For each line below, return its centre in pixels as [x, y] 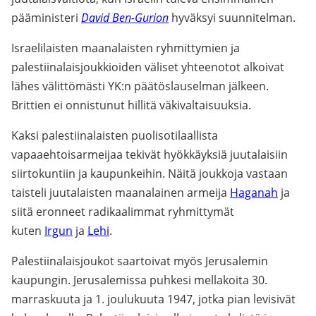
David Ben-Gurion [125, 18]
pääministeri [46, 18]
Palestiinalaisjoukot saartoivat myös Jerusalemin [140, 261]
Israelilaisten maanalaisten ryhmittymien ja [126, 48]
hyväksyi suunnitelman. [232, 18]
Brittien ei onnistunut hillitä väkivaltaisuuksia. [131, 105]
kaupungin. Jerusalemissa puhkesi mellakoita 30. [139, 280]
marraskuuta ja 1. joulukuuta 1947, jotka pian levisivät [153, 299]
